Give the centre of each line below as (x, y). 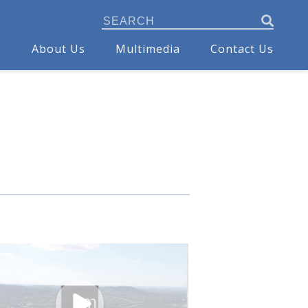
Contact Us (242, 49)
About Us (58, 49)
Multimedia (148, 49)
